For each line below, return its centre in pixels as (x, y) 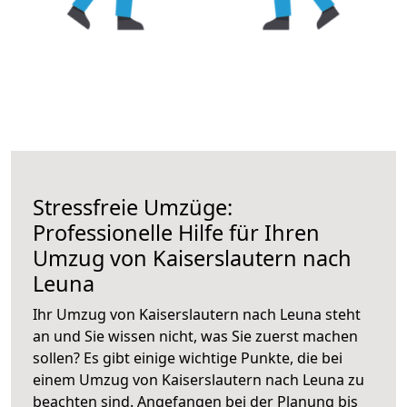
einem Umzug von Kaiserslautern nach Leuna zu (199, 379)
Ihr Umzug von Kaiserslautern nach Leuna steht (197, 314)
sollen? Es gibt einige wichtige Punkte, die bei (188, 357)
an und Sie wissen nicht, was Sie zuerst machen (195, 336)
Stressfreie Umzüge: (133, 207)
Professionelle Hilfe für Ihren (176, 232)
